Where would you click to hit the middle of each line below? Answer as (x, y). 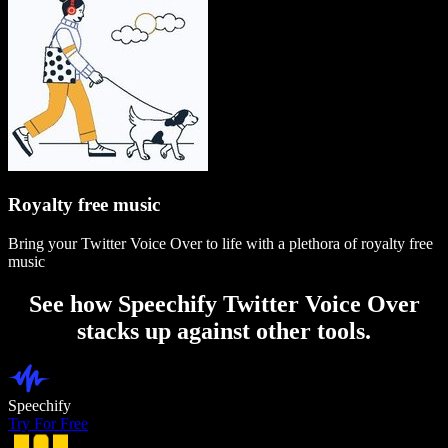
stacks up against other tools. (224, 330)
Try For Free (48, 424)
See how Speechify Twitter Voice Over (224, 303)
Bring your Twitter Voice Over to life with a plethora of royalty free (220, 243)
